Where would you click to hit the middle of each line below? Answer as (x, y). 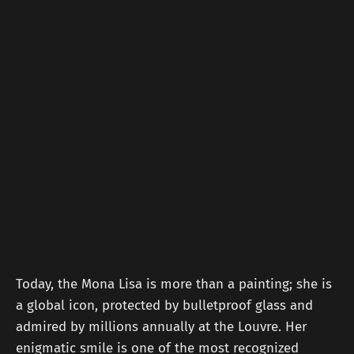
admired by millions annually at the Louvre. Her (162, 327)
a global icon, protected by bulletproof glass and (164, 306)
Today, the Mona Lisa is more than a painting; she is (174, 284)
